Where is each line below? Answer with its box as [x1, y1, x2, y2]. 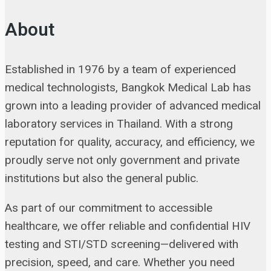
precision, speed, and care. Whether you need [5, 255, 235, 270]
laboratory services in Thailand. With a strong [5, 117, 233, 131]
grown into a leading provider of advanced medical [5, 99, 261, 113]
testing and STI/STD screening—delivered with [5, 237, 238, 252]
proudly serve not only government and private [5, 153, 240, 168]
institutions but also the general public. [5, 171, 198, 186]
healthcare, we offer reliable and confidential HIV [5, 219, 250, 233]
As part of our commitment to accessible [5, 201, 212, 215]
